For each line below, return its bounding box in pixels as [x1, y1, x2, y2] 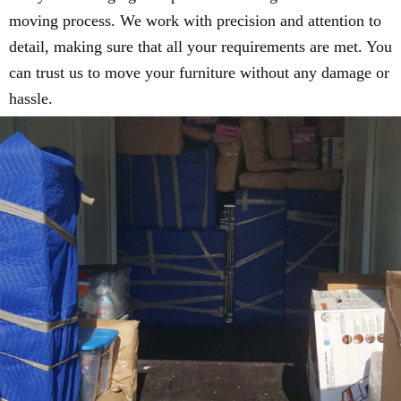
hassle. [9, 89, 53, 107]
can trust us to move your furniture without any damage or [9, 63, 389, 81]
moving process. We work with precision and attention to [9, 11, 381, 30]
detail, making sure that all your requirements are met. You [9, 37, 392, 55]
